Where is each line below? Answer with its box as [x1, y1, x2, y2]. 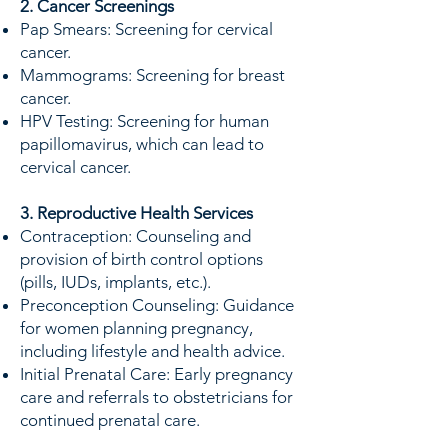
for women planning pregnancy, [20, 318, 253, 338]
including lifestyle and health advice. [20, 341, 285, 361]
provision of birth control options [20, 249, 263, 269]
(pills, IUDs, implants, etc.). [20, 272, 211, 292]
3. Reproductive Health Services [20, 203, 253, 223]
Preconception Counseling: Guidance [20, 295, 294, 315]
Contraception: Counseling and [20, 226, 251, 246]
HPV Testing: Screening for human [20, 111, 269, 131]
